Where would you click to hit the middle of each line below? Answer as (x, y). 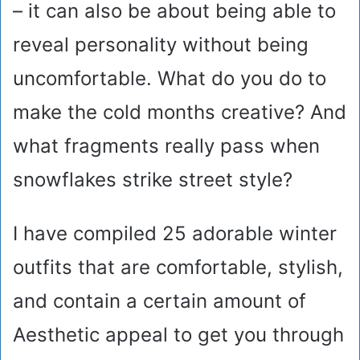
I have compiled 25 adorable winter (175, 234)
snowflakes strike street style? (153, 180)
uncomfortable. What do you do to (170, 79)
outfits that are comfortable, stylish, (178, 268)
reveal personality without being (161, 45)
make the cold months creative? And (180, 112)
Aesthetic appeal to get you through (178, 335)
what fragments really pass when (166, 146)
